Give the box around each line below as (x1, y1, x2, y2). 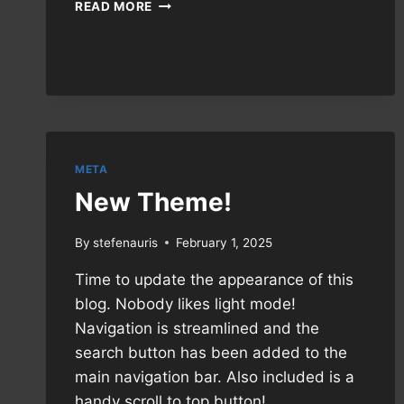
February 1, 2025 (176, 234, 273, 250)
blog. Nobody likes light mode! (75, 294, 296, 313)
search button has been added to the (75, 343, 347, 362)
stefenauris (93, 234, 159, 250)
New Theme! (75, 187, 232, 217)
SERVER (151, 70, 204, 86)
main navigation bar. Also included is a (75, 367, 354, 386)
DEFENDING (151, 14, 228, 29)
